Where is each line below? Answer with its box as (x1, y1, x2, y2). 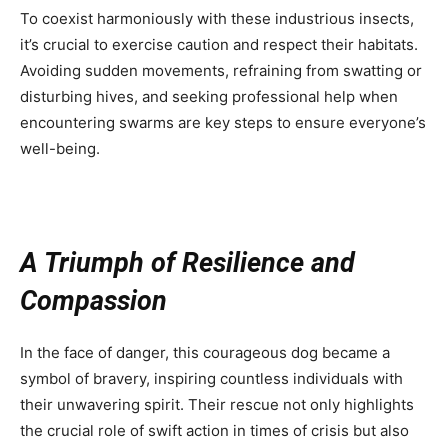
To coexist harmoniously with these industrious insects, (20, 9, 414, 29)
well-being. (20, 139, 100, 159)
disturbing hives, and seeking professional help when (20, 87, 398, 107)
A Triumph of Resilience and (20, 247, 355, 280)
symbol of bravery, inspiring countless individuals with (20, 369, 403, 389)
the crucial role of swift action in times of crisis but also (20, 421, 409, 441)
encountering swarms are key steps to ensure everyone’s (20, 113, 426, 133)
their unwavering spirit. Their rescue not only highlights (20, 395, 414, 415)
